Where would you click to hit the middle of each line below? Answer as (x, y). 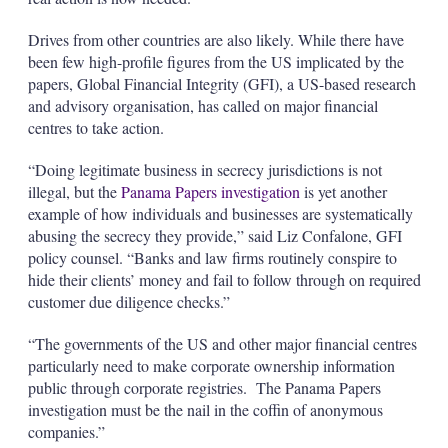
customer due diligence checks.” (128, 301)
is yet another (343, 191)
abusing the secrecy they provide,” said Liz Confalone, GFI (214, 235)
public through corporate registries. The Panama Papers (204, 387)
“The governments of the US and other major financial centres (222, 343)
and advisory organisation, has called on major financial (202, 105)
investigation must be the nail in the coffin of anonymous (205, 409)
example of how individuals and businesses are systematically (220, 213)
